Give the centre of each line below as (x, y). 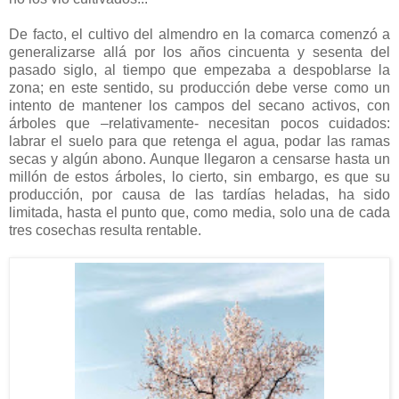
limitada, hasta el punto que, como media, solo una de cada (199, 212)
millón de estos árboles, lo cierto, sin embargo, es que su (199, 176)
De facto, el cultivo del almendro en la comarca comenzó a (199, 34)
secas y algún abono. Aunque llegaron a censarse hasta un (199, 159)
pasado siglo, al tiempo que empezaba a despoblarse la (199, 69)
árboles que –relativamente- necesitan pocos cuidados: (199, 123)
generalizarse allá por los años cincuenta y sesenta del (199, 52)
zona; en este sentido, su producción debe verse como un (199, 87)
